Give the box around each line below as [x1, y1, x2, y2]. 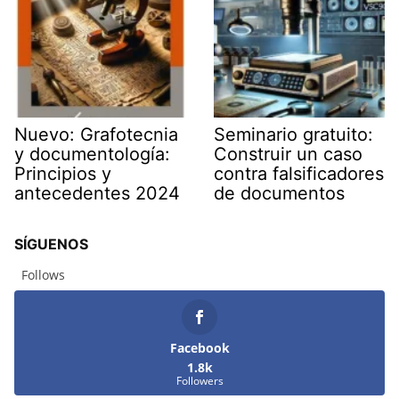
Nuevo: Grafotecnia [14, 123, 178, 145]
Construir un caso [214, 142, 362, 165]
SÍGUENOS [14, 234, 88, 253]
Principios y [14, 162, 111, 184]
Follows [21, 265, 65, 283]
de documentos [214, 182, 345, 204]
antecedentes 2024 [14, 182, 180, 204]
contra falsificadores [214, 162, 384, 184]
